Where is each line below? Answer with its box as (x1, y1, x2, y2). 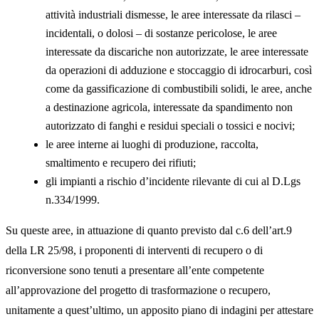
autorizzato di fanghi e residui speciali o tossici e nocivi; (46, 120, 295, 132)
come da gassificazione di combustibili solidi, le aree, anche (46, 83, 312, 95)
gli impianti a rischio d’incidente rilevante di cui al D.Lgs (46, 175, 300, 188)
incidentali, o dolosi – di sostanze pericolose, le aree (46, 27, 277, 40)
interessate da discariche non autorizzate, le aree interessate (46, 46, 308, 58)
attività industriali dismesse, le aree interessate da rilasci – (46, 9, 303, 21)
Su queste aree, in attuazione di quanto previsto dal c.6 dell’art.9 (6, 224, 292, 237)
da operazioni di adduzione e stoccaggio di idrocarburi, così (46, 64, 312, 77)
